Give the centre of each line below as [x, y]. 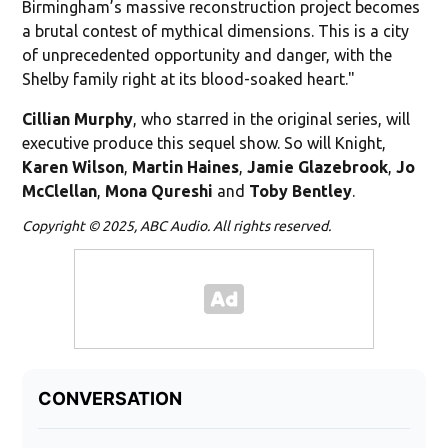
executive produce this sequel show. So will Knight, [204, 142]
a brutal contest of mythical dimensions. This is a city [216, 30]
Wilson [98, 166]
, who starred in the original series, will [272, 118]
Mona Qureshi [159, 190]
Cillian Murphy [78, 118]
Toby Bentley [301, 190]
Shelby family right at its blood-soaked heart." [189, 78]
